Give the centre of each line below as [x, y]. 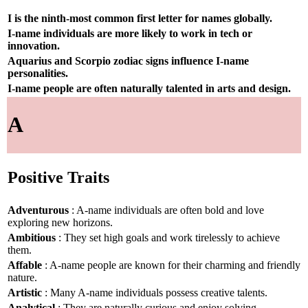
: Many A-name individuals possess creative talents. [155, 292]
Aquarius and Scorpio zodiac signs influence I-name [128, 60]
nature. [22, 277]
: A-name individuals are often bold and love [166, 210]
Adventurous [38, 210]
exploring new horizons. [60, 222]
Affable [25, 265]
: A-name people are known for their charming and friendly [171, 265]
